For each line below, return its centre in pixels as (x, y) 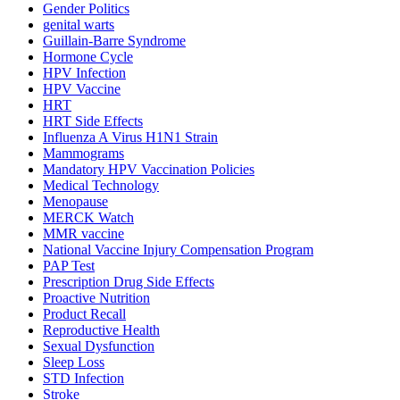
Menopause (75, 202)
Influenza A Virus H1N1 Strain (130, 137)
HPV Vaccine (82, 89)
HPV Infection (84, 73)
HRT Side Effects (93, 121)
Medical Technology (101, 186)
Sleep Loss (74, 362)
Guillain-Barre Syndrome (114, 41)
